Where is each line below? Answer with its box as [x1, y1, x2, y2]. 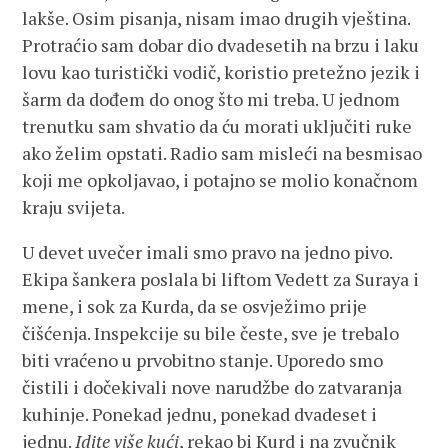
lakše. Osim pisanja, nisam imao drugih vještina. [22, 6, 411, 30]
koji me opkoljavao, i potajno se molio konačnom [22, 168, 419, 192]
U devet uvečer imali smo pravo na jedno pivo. [22, 240, 393, 264]
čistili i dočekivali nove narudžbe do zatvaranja [22, 375, 403, 399]
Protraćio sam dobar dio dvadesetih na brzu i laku [22, 33, 420, 57]
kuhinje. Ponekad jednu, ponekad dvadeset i [22, 402, 378, 426]
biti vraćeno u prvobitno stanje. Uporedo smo [22, 348, 384, 372]
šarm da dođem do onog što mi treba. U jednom [22, 87, 401, 111]
